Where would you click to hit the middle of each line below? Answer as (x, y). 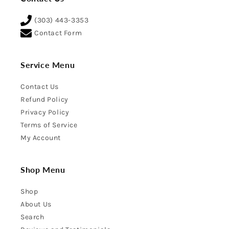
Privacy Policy (45, 112)
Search (32, 217)
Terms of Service (49, 125)
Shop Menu (43, 169)
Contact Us (40, 87)
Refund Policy (44, 99)
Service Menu (48, 65)
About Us (36, 204)
